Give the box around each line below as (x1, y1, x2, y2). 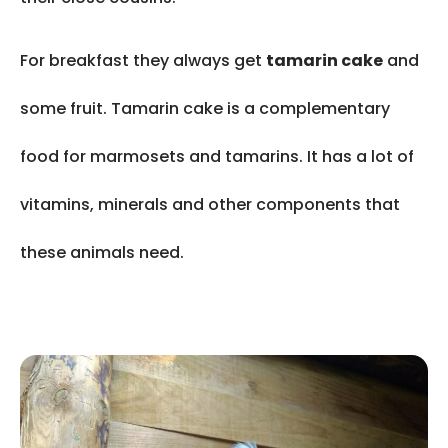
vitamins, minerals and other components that (20, 193, 400, 217)
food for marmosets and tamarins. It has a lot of (20, 145, 414, 169)
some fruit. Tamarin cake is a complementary (20, 97, 390, 121)
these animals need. (20, 241, 184, 265)
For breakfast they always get (20, 49, 266, 73)
